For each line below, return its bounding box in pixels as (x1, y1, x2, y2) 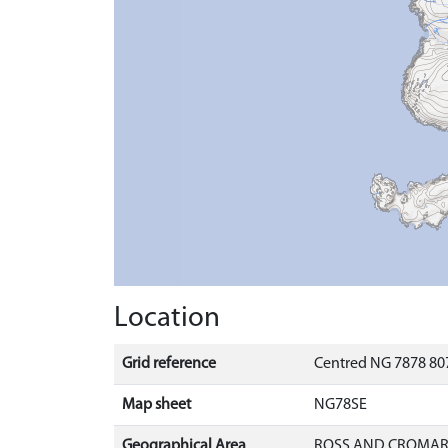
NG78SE (314, 397, 367, 414)
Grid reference (122, 356, 216, 373)
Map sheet (122, 397, 191, 414)
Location (114, 304, 220, 334)
